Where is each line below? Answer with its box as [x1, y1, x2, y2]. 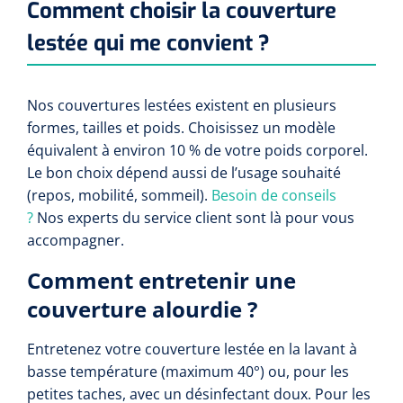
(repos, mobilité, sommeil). [27, 185, 211, 205]
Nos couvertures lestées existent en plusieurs [27, 95, 336, 115]
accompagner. [27, 230, 124, 250]
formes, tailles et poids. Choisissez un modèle [27, 118, 336, 138]
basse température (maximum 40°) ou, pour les [27, 362, 349, 381]
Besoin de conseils [211, 185, 336, 205]
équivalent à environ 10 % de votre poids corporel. [27, 140, 368, 160]
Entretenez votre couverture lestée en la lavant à [27, 339, 357, 359]
